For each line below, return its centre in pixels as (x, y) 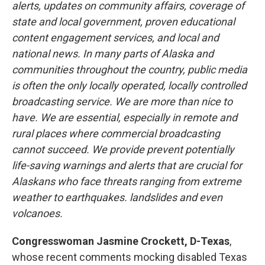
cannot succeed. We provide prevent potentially (123, 149)
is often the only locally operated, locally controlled (129, 85)
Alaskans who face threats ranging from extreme (127, 181)
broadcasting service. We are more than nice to (122, 101)
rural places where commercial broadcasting (116, 133)
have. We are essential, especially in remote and (125, 117)
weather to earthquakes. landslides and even (117, 197)
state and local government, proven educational (123, 21)
